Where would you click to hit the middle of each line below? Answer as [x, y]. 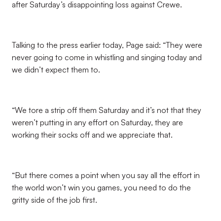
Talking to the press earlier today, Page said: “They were [107, 45]
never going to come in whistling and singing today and [107, 57]
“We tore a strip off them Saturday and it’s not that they [107, 110]
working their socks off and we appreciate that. [92, 135]
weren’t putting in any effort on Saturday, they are [97, 122]
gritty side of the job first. [55, 200]
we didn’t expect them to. [56, 70]
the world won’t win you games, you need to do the [101, 187]
